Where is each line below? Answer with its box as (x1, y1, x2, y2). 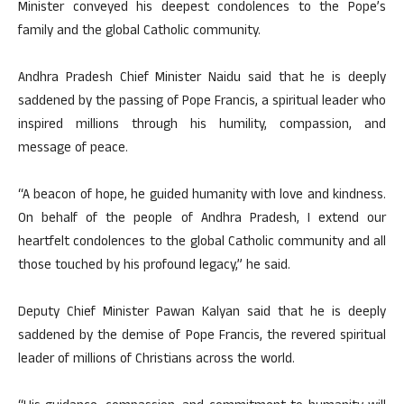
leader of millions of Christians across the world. (18, 349, 295, 372)
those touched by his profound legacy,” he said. (18, 255, 290, 278)
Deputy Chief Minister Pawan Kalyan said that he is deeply (18, 302, 386, 325)
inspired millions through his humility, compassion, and (18, 115, 386, 137)
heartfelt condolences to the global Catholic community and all (18, 232, 386, 254)
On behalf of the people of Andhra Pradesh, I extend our (18, 208, 386, 231)
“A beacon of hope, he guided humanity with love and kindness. (18, 185, 386, 207)
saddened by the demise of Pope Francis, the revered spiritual (18, 326, 386, 348)
